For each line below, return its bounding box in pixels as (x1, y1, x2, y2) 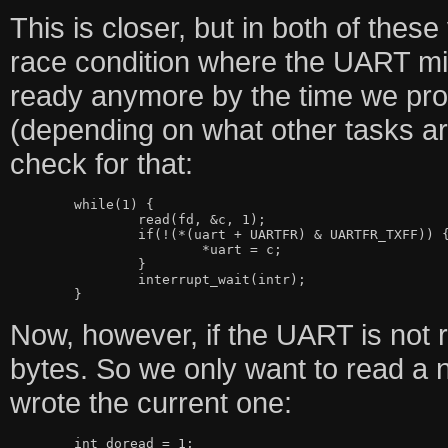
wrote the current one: (9, 386, 292, 420)
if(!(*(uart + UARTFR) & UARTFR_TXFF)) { (9, 227, 138, 243)
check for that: (9, 147, 193, 181)
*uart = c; (9, 242, 202, 258)
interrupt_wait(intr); (9, 272, 138, 288)
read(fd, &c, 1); (9, 212, 138, 228)
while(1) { (9, 197, 74, 213)
